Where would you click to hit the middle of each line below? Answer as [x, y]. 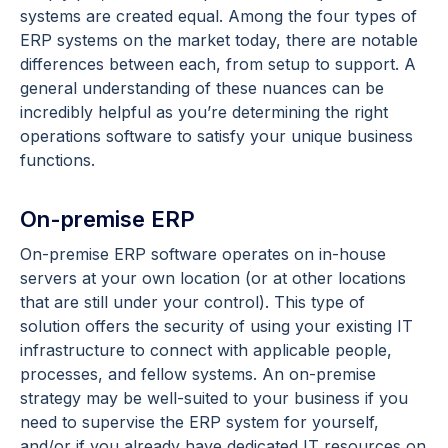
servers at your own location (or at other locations [213, 278]
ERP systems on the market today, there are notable [219, 40]
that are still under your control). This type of [192, 302]
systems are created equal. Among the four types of [218, 16]
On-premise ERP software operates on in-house [203, 254]
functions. [60, 160]
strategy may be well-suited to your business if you [214, 398]
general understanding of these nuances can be [202, 88]
